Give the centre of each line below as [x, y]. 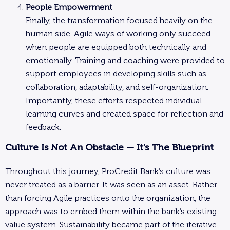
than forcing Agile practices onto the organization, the [108, 198]
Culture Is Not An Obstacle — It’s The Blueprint [109, 147]
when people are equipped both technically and [116, 47]
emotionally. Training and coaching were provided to [125, 60]
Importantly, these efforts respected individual [114, 100]
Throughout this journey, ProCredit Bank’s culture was [108, 171]
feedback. [43, 127]
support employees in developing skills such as [116, 74]
